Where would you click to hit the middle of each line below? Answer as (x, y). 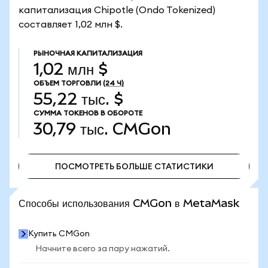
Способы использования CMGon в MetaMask (129, 203)
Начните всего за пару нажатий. (103, 249)
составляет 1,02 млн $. (71, 25)
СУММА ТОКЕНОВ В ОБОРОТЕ (88, 113)
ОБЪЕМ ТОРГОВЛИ (67, 83)
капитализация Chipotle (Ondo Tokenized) (117, 10)
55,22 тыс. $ (78, 99)
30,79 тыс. (71, 129)
